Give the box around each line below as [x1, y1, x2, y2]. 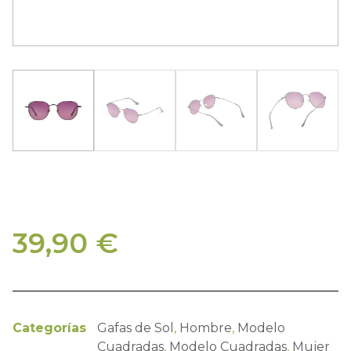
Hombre [179, 320, 232, 336]
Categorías [13, 320, 86, 336]
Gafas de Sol [97, 320, 174, 336]
